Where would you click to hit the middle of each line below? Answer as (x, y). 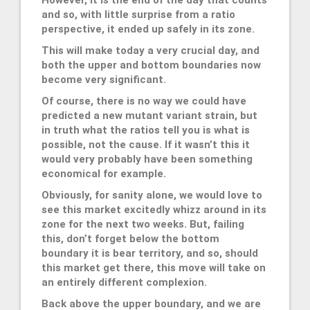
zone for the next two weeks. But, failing (143, 224)
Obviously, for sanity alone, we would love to (152, 195)
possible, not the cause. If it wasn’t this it (146, 144)
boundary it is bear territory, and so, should (150, 253)
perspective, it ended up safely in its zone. (148, 29)
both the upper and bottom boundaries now (151, 65)
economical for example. (104, 173)
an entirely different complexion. (124, 282)
